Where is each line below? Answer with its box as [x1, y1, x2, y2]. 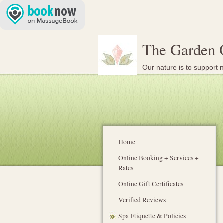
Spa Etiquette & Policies [118, 211, 186, 220]
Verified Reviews [118, 195, 166, 204]
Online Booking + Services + [118, 153, 199, 162]
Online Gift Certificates [118, 179, 184, 188]
